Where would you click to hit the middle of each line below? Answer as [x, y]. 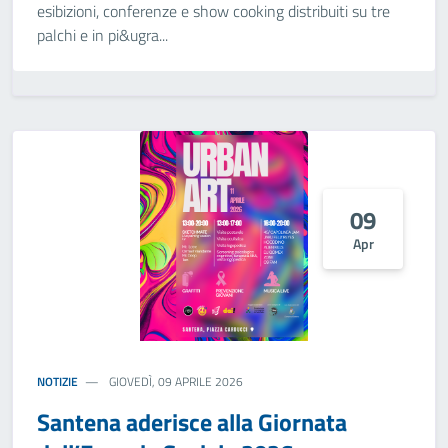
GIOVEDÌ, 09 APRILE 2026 [175, 381]
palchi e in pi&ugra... [102, 35]
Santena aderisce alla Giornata [192, 422]
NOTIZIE [57, 381]
